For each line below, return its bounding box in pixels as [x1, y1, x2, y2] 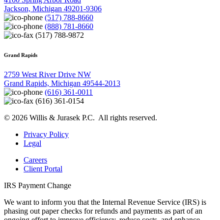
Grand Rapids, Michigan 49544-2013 [4, 79, 120, 88]
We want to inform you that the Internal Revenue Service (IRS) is [4, 198, 206, 207]
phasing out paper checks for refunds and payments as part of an [4, 207, 202, 216]
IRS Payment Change [4, 181, 71, 190]
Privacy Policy [24, 130, 69, 139]
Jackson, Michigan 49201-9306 [4, 4, 102, 13]
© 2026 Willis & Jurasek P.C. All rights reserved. [4, 113, 157, 122]
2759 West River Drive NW [4, 70, 91, 79]
